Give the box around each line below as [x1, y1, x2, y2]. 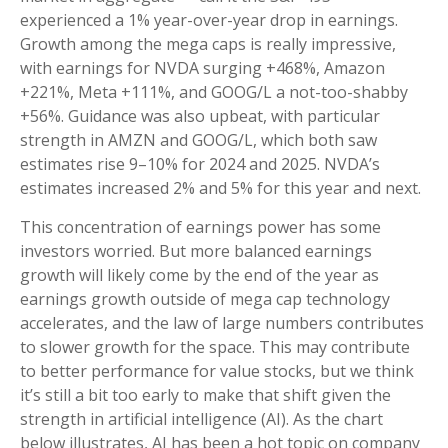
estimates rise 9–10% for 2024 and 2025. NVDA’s [20, 153, 380, 175]
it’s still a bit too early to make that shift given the [20, 384, 391, 406]
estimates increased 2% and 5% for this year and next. [20, 177, 421, 199]
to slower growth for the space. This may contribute [20, 336, 410, 358]
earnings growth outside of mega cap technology [20, 288, 390, 310]
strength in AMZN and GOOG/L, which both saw [20, 129, 377, 151]
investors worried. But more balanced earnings [20, 240, 372, 262]
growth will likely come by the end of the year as [20, 264, 379, 286]
